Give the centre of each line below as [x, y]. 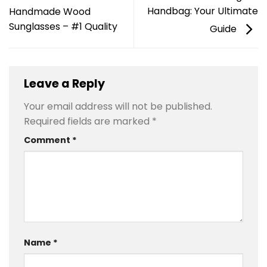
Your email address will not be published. [118, 106]
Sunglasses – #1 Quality [63, 26]
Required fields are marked [88, 121]
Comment [48, 140]
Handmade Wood [50, 11]
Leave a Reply [66, 84]
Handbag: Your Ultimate [203, 11]
